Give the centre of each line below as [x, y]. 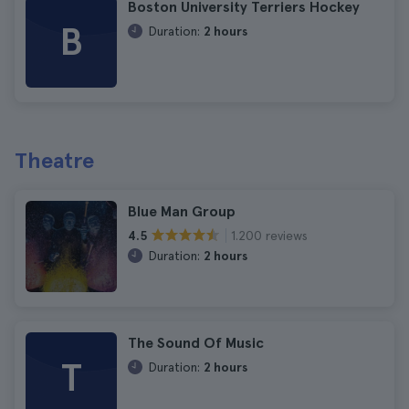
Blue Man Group [182, 211]
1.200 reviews [269, 235]
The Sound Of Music [196, 343]
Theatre [54, 160]
